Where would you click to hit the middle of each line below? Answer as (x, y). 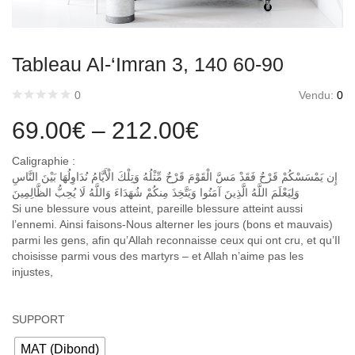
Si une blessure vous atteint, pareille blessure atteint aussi (157, 209)
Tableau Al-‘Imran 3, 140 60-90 (148, 64)
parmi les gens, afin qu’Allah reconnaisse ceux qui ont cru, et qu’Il (176, 240)
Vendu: (318, 95)
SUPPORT (38, 320)
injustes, (32, 272)
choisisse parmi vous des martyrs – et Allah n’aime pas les (158, 256)
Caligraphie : (44, 161)
